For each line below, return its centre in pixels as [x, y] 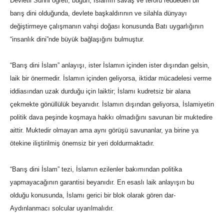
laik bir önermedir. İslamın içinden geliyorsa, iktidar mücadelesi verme [111, 78]
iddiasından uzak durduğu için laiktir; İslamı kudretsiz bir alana [100, 91]
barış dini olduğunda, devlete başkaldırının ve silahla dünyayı [98, 13]
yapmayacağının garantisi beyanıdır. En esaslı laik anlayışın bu [102, 182]
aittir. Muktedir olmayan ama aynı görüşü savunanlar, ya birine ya [104, 130]
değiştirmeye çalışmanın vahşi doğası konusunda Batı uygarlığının [107, 26]
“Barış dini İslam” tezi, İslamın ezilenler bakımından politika [96, 169]
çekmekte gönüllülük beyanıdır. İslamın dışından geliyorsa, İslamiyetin [112, 104]
